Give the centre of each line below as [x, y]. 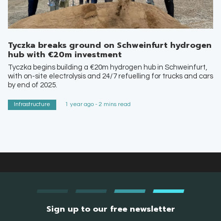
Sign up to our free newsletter [110, 209]
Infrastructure [32, 105]
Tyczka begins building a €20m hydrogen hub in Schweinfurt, [108, 67]
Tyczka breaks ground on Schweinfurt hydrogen [110, 46]
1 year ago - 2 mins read [98, 105]
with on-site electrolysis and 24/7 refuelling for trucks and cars [110, 76]
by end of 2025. [33, 85]
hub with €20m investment [65, 55]
